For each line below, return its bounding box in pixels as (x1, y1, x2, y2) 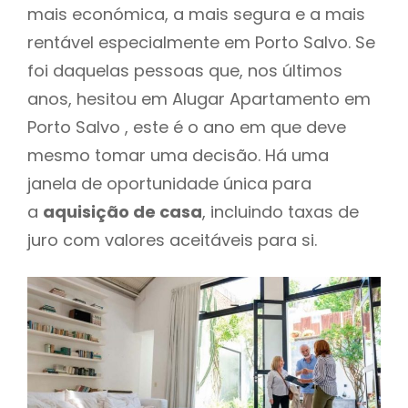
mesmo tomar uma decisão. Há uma (27, 143, 329, 167)
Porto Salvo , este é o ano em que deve (27, 115, 346, 138)
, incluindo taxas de (202, 199, 359, 223)
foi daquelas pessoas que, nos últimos (27, 58, 342, 82)
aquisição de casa (43, 199, 202, 223)
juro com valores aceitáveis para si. (27, 228, 317, 251)
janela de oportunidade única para (27, 171, 311, 195)
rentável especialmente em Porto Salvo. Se (27, 30, 375, 54)
